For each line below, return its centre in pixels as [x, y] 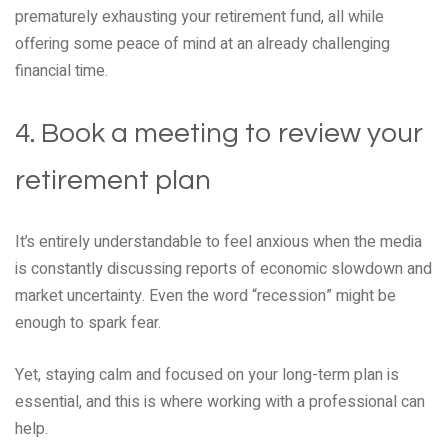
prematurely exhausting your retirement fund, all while [199, 17]
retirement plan [113, 180]
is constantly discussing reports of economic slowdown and [223, 269]
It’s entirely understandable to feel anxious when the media [218, 242]
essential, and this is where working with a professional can [220, 402]
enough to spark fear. [88, 323]
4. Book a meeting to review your [219, 133]
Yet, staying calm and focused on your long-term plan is [207, 375]
